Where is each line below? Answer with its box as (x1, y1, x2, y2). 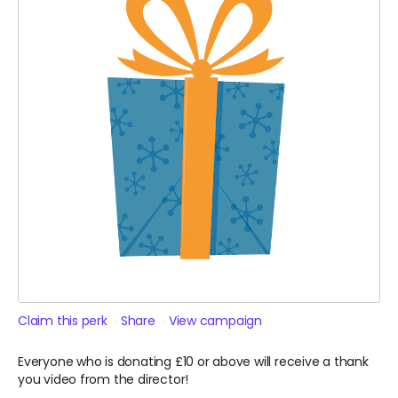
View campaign (168, 312, 263, 330)
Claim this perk (18, 312, 107, 330)
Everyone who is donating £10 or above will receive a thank (18, 353, 369, 370)
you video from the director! (18, 370, 189, 388)
